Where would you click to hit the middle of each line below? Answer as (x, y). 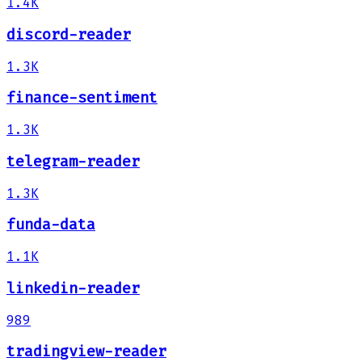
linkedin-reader (73, 288)
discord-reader (69, 35)
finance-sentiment (82, 98)
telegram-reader (73, 161)
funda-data (51, 225)
